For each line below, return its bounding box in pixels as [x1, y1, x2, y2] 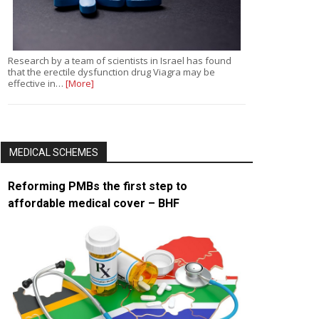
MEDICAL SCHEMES [9, 147, 98, 159]
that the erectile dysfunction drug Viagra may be [8, 66, 215, 79]
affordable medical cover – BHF [8, 197, 179, 211]
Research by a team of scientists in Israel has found [8, 54, 231, 68]
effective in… [8, 77, 66, 90]
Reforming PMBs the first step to [8, 179, 187, 194]
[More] [66, 77, 94, 90]
